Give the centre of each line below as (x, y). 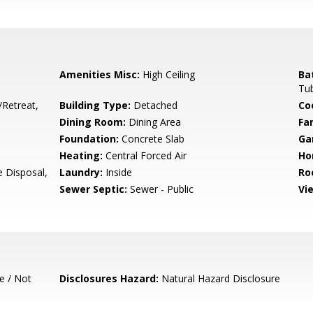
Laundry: (81, 172)
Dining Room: (93, 122)
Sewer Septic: (94, 189)
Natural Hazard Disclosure (220, 278)
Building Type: (95, 105)
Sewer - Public (161, 189)
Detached (154, 105)
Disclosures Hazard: (109, 278)
